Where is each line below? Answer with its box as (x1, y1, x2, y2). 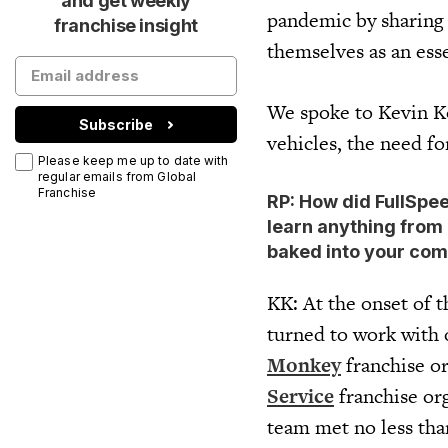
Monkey (267, 350, 341, 379)
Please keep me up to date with (38, 153, 229, 168)
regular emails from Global (38, 169, 197, 184)
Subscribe (79, 115, 153, 133)
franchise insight (54, 15, 198, 36)
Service (267, 381, 334, 410)
